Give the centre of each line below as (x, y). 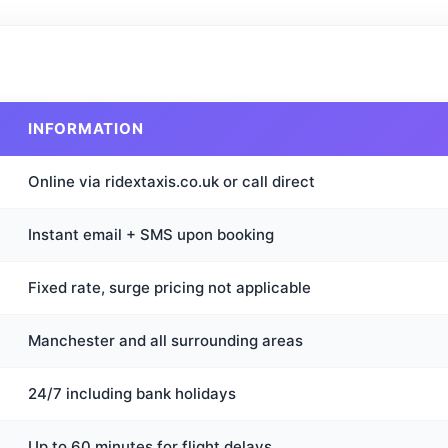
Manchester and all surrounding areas (165, 340)
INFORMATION (86, 128)
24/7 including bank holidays (132, 393)
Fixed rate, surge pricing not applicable (169, 287)
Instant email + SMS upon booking (151, 234)
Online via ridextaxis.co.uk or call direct (171, 181)
